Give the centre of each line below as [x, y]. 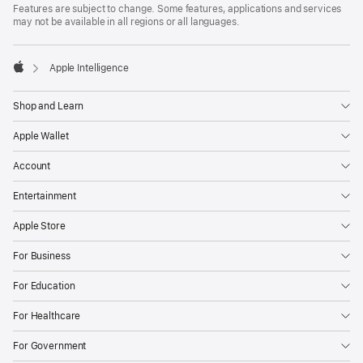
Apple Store [39, 226]
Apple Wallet [41, 137]
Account [32, 167]
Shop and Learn [49, 107]
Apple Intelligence [89, 68]
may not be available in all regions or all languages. [126, 21]
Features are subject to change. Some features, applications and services [177, 9]
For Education [44, 286]
